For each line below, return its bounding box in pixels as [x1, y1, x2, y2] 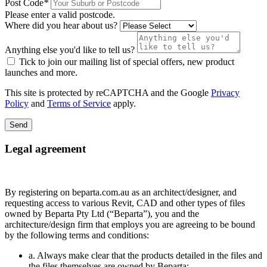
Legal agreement [5, 142, 86, 156]
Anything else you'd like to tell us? [5, 45, 135, 55]
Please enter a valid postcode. [5, 10, 115, 20]
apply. [111, 98, 136, 109]
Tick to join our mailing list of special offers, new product [19, 57, 234, 67]
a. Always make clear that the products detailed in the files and [29, 250, 262, 260]
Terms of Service [47, 98, 111, 109]
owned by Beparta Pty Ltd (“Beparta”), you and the [5, 208, 199, 219]
